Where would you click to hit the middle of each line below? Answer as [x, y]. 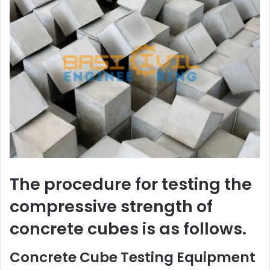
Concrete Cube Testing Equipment [133, 258]
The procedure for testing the [131, 184]
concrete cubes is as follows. [128, 228]
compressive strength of [111, 206]
